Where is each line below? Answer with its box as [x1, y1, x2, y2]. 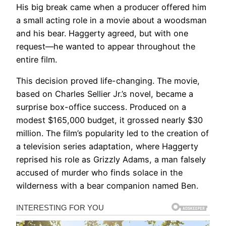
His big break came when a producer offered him [16, 2, 206, 12]
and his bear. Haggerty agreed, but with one [16, 28, 188, 38]
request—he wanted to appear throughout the [16, 41, 195, 51]
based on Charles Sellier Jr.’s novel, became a [16, 89, 193, 99]
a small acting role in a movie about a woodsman [16, 15, 207, 25]
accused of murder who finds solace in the [16, 167, 183, 178]
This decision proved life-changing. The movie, [16, 76, 200, 86]
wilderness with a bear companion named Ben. [16, 181, 198, 191]
